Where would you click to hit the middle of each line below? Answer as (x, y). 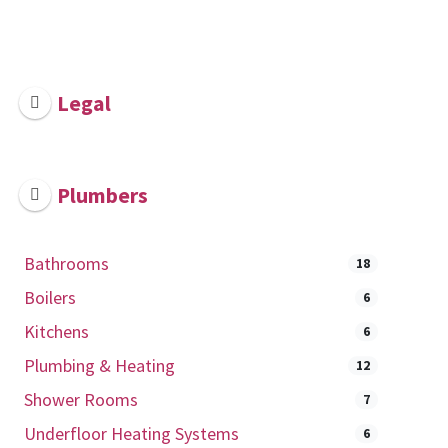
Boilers (49, 297)
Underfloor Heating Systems (131, 433)
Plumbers (103, 195)
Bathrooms (66, 263)
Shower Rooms (80, 399)
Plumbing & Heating (99, 365)
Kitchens (56, 331)
